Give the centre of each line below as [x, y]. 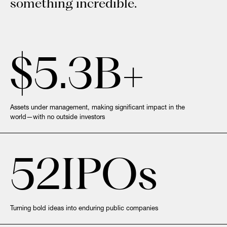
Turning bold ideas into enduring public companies [84, 209]
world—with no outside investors [58, 118]
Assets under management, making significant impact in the [98, 108]
